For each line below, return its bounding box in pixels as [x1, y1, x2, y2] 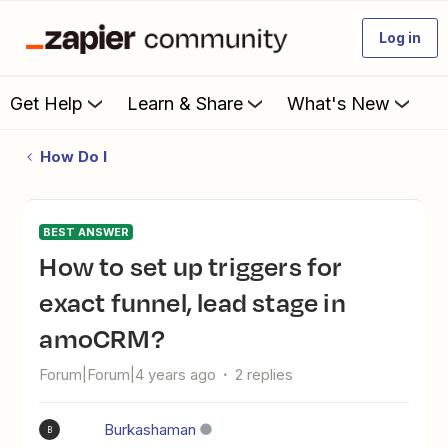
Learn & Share [127, 92, 243, 114]
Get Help [10, 92, 83, 114]
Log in [379, 29, 421, 46]
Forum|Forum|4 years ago [39, 365, 217, 384]
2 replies [235, 365, 294, 384]
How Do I [39, 147, 107, 166]
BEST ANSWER [43, 225, 130, 239]
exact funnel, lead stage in [39, 283, 346, 321]
